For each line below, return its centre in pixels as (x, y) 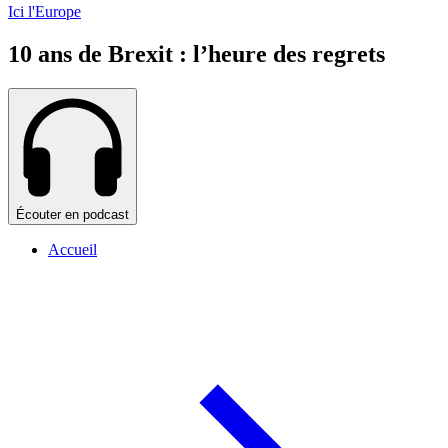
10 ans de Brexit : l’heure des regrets (196, 54)
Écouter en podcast (72, 215)
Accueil (72, 250)
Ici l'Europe (44, 12)
